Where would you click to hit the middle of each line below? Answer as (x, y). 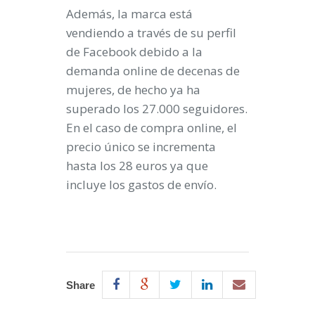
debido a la (169, 52)
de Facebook (101, 52)
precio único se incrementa (141, 147)
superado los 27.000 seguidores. (157, 109)
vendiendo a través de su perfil (151, 33)
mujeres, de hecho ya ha (133, 90)
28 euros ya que (163, 166)
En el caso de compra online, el (152, 128)
